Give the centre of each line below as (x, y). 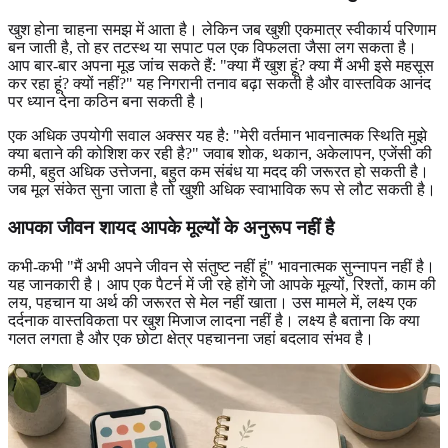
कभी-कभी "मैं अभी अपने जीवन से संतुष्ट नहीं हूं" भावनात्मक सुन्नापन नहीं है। (221, 267)
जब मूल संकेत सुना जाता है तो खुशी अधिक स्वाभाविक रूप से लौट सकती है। (222, 189)
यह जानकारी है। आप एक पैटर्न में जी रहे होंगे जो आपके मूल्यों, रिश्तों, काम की (222, 285)
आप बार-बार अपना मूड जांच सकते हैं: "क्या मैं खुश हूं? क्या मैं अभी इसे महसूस (221, 65)
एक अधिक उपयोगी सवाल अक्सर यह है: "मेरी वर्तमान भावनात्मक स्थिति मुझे (217, 135)
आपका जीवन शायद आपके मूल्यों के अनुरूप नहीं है (171, 228)
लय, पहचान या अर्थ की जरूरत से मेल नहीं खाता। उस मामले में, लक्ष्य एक (212, 303)
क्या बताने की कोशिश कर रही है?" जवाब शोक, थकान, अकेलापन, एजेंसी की (220, 153)
